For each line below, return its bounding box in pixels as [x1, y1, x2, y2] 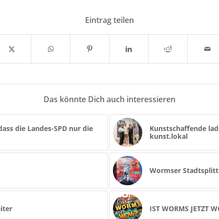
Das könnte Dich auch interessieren [44, 93, 175, 105]
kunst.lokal [150, 131, 188, 141]
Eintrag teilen [85, 14, 134, 25]
